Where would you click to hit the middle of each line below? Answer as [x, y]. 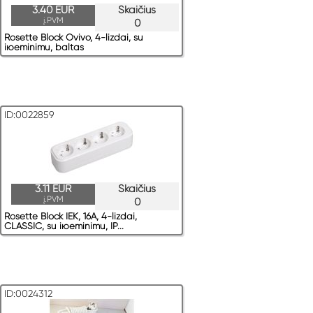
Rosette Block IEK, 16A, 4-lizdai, [71, 217]
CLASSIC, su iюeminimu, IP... [64, 226]
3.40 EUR [53, 10]
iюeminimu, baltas [44, 48]
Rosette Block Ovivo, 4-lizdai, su [74, 38]
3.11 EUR [53, 189]
